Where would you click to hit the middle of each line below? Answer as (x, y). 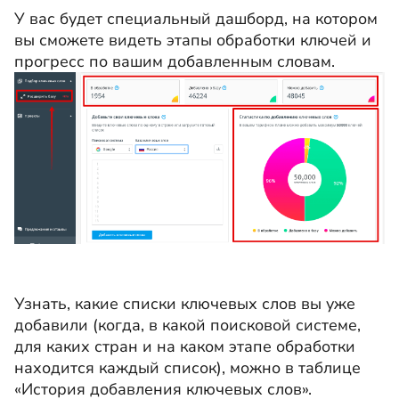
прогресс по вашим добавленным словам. (177, 61)
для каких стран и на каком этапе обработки (185, 347)
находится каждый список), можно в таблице (187, 368)
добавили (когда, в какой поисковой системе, (187, 326)
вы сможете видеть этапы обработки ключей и (193, 40)
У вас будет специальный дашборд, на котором (196, 18)
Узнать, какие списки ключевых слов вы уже (185, 304)
